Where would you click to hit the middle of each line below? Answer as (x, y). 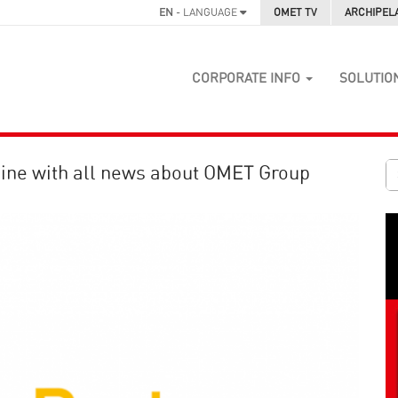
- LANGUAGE (207, 12)
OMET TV (295, 12)
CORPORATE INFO (248, 79)
